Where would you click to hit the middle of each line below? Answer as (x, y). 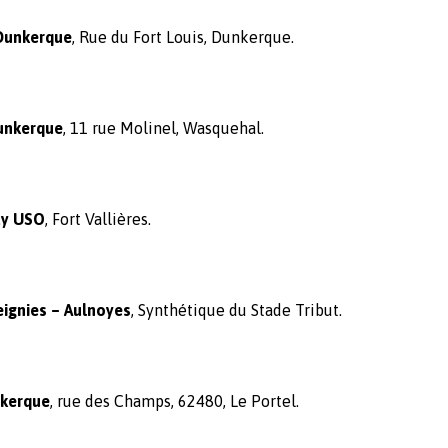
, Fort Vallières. (98, 219)
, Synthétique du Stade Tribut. (236, 310)
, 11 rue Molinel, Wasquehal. (163, 128)
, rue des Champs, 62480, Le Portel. (174, 401)
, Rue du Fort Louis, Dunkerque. (183, 37)
